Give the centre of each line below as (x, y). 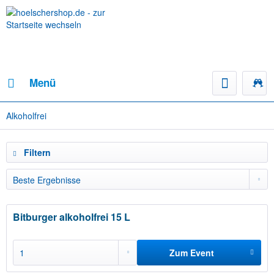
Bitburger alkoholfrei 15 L (72, 217)
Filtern (36, 152)
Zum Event (192, 253)
